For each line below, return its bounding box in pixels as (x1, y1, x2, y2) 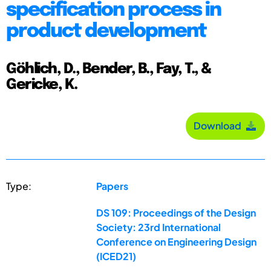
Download (194, 119, 245, 132)
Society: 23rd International (96, 220, 221, 233)
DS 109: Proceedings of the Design (96, 206, 256, 219)
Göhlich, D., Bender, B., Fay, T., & (6, 61, 211, 77)
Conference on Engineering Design (96, 235, 257, 248)
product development (6, 21, 206, 42)
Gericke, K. (6, 77, 77, 93)
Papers (96, 179, 129, 192)
